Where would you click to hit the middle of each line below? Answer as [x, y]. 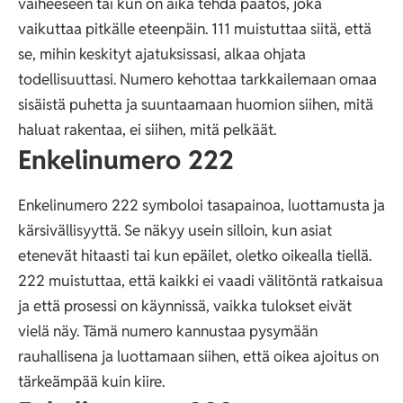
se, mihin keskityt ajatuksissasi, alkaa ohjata [162, 54]
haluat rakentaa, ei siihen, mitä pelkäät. [147, 129]
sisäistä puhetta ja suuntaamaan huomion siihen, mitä [196, 104]
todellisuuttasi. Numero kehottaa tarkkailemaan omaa [197, 79]
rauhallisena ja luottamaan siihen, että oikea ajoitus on [198, 356]
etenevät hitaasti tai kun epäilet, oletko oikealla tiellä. [195, 255]
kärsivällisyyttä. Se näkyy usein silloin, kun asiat [175, 230]
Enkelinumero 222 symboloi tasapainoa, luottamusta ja [201, 205]
